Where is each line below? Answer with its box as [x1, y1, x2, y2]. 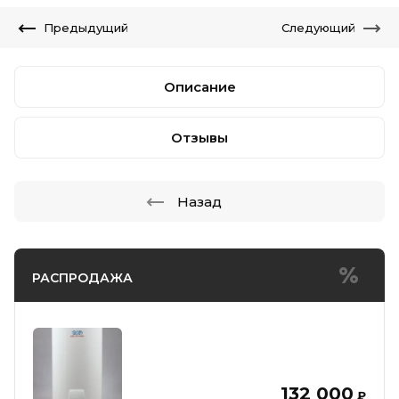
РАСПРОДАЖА [32, 270, 133, 286]
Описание [163, 78, 236, 95]
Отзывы [171, 129, 228, 146]
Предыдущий [44, 20, 128, 35]
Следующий [281, 20, 355, 35]
